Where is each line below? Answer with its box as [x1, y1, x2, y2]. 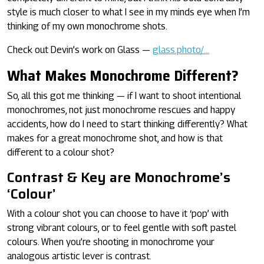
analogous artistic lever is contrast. [7, 250, 151, 262]
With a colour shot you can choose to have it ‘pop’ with [7, 207, 229, 219]
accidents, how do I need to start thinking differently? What [7, 118, 247, 130]
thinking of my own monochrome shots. [7, 20, 167, 32]
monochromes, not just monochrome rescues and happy [7, 104, 235, 115]
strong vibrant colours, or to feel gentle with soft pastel [7, 222, 236, 233]
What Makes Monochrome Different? [7, 63, 239, 87]
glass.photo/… [153, 44, 209, 55]
